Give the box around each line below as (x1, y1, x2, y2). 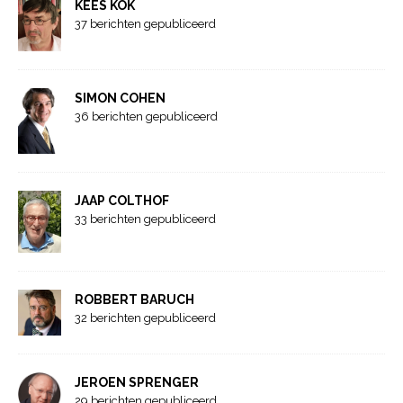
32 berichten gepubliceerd (75, 311, 216, 326)
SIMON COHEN (75, 91, 166, 106)
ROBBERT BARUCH (75, 292, 194, 308)
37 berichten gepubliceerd (75, 17, 216, 31)
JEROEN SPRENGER (75, 375, 199, 390)
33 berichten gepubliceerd (75, 211, 216, 226)
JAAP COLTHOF (75, 193, 169, 208)
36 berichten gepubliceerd (75, 110, 218, 124)
